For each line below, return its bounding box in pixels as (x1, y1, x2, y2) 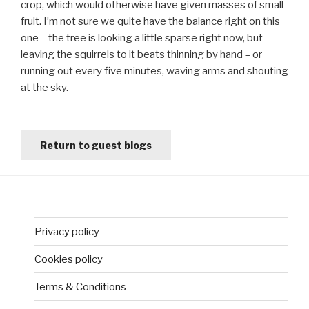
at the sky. (21, 81, 68, 94)
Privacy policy (34, 225, 99, 238)
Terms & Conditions (34, 280, 126, 293)
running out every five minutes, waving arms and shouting (21, 64, 288, 77)
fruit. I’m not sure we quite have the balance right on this (21, 14, 280, 28)
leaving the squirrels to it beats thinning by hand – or (21, 48, 262, 61)
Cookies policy (34, 252, 103, 266)
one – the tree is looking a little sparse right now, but (21, 31, 263, 44)
